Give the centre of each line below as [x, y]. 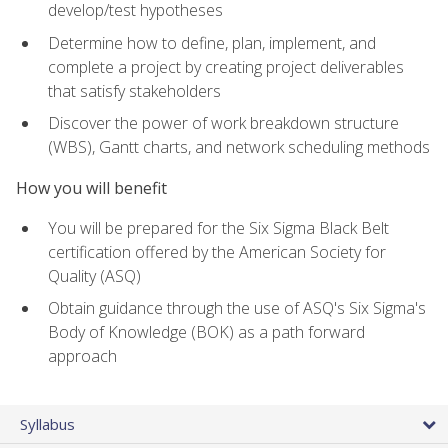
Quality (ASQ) [94, 275]
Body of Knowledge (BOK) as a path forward [206, 332]
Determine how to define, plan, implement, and [212, 42]
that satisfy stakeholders [134, 90]
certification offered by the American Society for [217, 251]
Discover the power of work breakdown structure [223, 123]
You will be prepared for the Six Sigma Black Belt [218, 227]
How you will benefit [91, 187]
